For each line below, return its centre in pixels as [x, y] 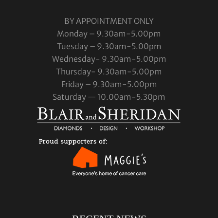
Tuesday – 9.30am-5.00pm [109, 46]
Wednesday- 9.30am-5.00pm [109, 59]
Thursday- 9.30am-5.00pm [109, 72]
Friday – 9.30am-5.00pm [109, 84]
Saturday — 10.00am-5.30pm [109, 97]
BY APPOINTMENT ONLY [109, 21]
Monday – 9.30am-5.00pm [109, 34]
